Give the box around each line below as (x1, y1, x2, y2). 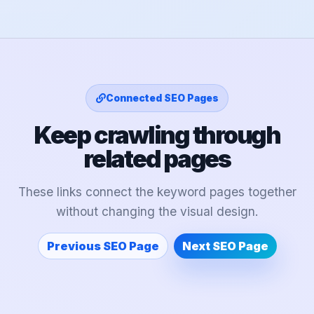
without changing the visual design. (55, 204, 259, 219)
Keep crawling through (33, 121, 281, 150)
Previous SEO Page (46, 239, 159, 254)
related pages (83, 144, 231, 174)
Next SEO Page (182, 239, 268, 254)
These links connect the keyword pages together (18, 184, 296, 200)
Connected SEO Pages (105, 93, 219, 104)
